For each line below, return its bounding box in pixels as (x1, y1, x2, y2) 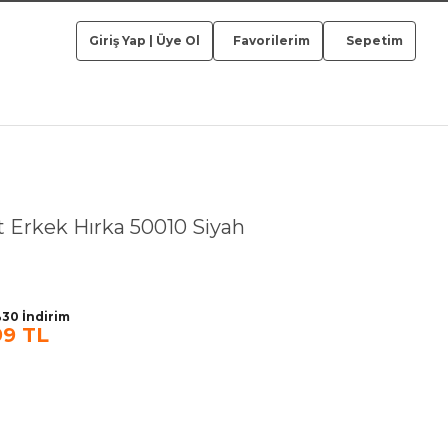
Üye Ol (156, 33, 200, 48)
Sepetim (346, 33, 403, 48)
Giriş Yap (89, 33, 146, 48)
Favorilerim (230, 33, 310, 48)
